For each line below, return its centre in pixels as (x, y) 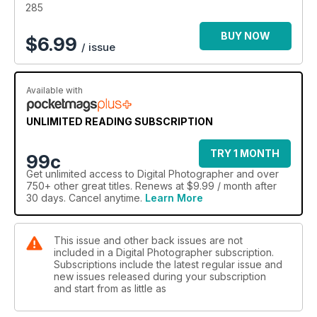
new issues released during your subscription (160, 277)
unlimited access (84, 174)
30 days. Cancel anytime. (86, 198)
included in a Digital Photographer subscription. (164, 253)
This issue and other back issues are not (148, 241)
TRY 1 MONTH (245, 154)
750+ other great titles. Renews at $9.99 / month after (151, 186)
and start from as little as (110, 289)
